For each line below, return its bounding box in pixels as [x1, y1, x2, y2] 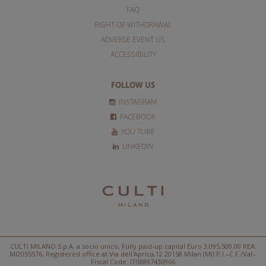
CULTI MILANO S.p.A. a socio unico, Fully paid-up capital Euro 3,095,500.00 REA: [9, 242, 256, 251]
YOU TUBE [119, 126, 155, 137]
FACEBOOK [118, 112, 156, 122]
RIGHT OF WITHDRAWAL [94, 20, 172, 30]
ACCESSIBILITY [110, 49, 156, 59]
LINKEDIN [121, 141, 153, 151]
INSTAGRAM [117, 97, 157, 107]
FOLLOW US [111, 80, 155, 91]
